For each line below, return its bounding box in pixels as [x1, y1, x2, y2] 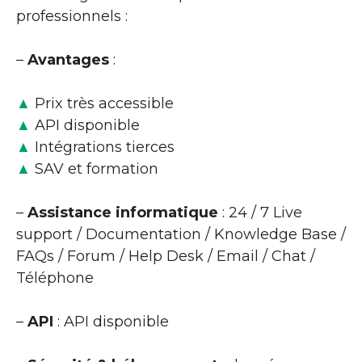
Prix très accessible [31, 94, 174, 112]
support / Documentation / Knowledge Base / [16, 225, 346, 243]
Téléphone [16, 268, 94, 287]
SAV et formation [31, 159, 158, 178]
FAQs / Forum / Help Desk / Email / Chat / [16, 246, 315, 265]
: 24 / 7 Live [218, 203, 302, 221]
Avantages [27, 50, 109, 69]
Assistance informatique [27, 203, 218, 221]
